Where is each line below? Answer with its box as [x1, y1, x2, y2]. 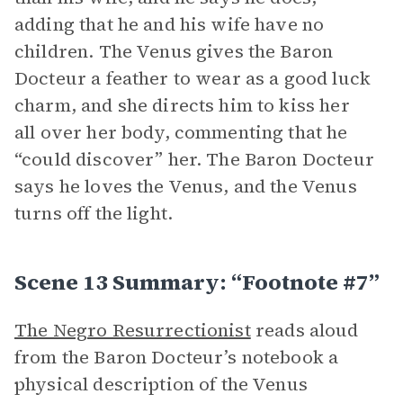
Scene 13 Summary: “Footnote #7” [14, 267, 380, 297]
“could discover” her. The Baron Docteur [14, 147, 374, 172]
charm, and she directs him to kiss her [14, 93, 350, 118]
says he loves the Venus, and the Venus [14, 174, 357, 199]
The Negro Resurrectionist [14, 318, 251, 343]
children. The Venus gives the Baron [14, 39, 334, 64]
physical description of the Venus [14, 372, 308, 397]
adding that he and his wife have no [14, 12, 325, 37]
